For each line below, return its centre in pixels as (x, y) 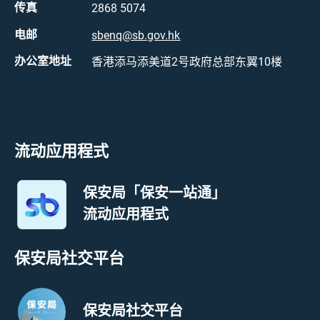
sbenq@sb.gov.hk (136, 35)
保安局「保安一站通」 (155, 194)
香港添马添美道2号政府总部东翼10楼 (187, 61)
